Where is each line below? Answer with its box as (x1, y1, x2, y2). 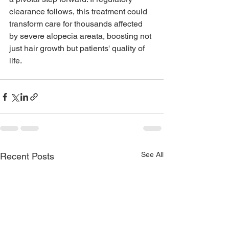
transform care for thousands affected (9, 19, 145, 29)
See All (141, 150, 164, 159)
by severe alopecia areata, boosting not (9, 31, 153, 41)
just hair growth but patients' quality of (9, 43, 147, 54)
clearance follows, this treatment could (9, 7, 149, 17)
